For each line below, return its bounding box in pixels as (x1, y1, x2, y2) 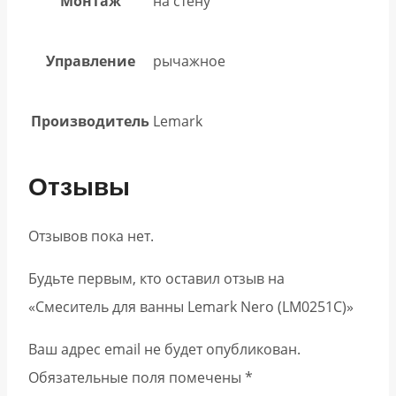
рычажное (153, 50, 225, 71)
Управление (45, 50, 135, 71)
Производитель (31, 110, 149, 131)
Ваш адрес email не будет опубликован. (28, 339, 301, 360)
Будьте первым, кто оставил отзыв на (28, 269, 285, 289)
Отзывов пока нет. (28, 226, 154, 247)
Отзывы (28, 172, 130, 201)
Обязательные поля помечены (28, 368, 245, 388)
